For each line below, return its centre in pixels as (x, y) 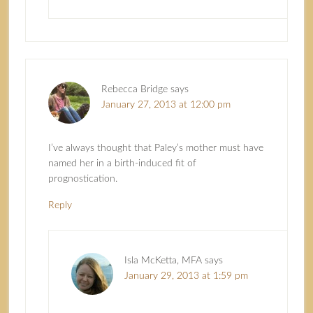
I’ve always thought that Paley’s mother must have (155, 148)
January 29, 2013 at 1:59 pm (186, 276)
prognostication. (82, 179)
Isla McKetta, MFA (163, 261)
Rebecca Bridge (134, 90)
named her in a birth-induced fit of (122, 164)
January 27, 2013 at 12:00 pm (166, 105)
